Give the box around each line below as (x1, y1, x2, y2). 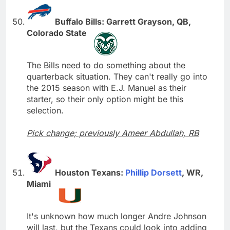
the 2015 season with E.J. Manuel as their (27, 82, 186, 93)
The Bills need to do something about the (27, 60, 185, 70)
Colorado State (27, 27, 89, 38)
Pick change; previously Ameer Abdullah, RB (27, 127, 199, 138)
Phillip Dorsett (125, 167, 182, 178)
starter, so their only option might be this (27, 93, 183, 104)
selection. (27, 105, 64, 116)
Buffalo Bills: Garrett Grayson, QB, (55, 16, 191, 27)
